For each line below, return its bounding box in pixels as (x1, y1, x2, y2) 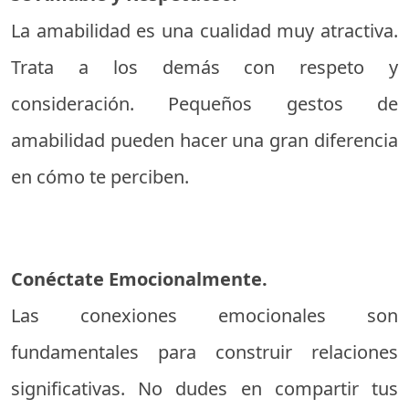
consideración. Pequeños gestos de (11, 91, 398, 116)
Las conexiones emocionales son (11, 303, 398, 328)
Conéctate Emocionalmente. (11, 267, 267, 291)
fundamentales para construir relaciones (11, 340, 398, 364)
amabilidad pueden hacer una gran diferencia (11, 128, 398, 152)
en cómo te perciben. (11, 164, 189, 189)
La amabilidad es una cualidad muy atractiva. (11, 18, 398, 43)
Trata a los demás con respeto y (11, 55, 398, 79)
